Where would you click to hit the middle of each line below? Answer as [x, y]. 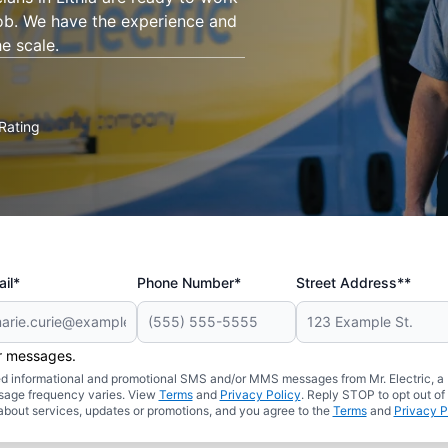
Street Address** [353, 282]
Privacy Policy [260, 394]
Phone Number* [189, 282]
